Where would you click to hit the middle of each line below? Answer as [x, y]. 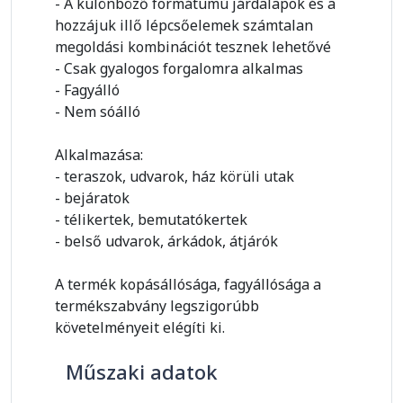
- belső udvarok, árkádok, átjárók [166, 241]
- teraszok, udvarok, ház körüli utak [175, 176]
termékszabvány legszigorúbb [157, 306]
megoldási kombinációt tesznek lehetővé [193, 47]
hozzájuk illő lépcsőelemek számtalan [184, 25]
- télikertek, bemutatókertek [151, 219]
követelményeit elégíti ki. [140, 327]
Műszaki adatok [136, 372]
